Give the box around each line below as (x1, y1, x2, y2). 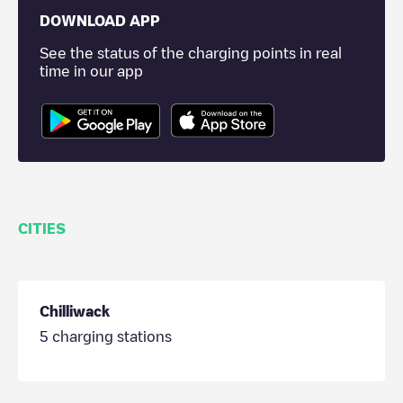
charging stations (49, 328, 172, 344)
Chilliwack (40, 303, 110, 318)
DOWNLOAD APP (40, 13, 160, 28)
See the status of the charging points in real (40, 46, 342, 60)
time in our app (40, 64, 143, 78)
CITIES (18, 220, 66, 236)
